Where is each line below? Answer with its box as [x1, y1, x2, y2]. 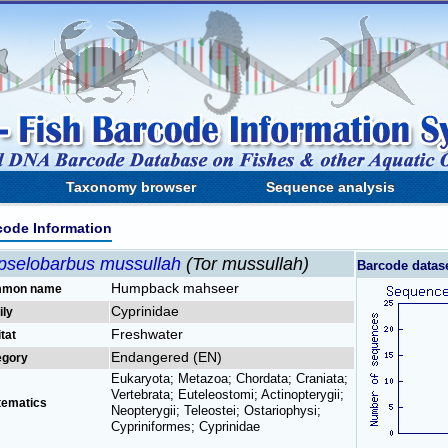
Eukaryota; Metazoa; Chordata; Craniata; [111, 371, 348, 386]
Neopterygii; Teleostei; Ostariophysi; [111, 403, 321, 418]
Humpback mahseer [111, 280, 239, 296]
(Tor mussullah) [186, 254, 309, 274]
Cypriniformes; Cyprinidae [111, 419, 260, 434]
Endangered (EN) [111, 349, 222, 365]
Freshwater [111, 326, 183, 342]
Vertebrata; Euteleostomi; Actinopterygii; [111, 387, 344, 402]
